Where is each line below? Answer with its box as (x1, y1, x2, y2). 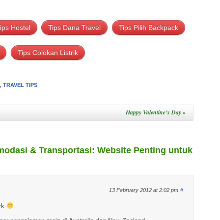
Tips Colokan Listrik (17, 49, 78, 56)
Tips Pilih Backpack (118, 24, 178, 31)
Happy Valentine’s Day (126, 108, 183, 116)
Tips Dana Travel (48, 24, 101, 31)
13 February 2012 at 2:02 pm (109, 187, 178, 193)
